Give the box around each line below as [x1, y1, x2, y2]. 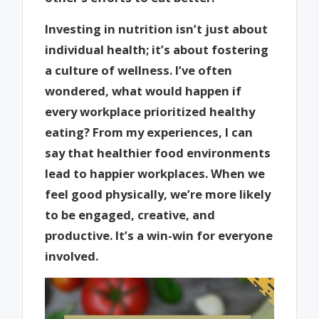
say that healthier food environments [45, 145, 271, 162]
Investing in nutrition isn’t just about [45, 21, 268, 38]
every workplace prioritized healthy [45, 103, 256, 120]
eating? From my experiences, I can [45, 124, 253, 141]
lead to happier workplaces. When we [45, 165, 266, 182]
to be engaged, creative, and [45, 206, 216, 224]
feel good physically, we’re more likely [45, 186, 271, 203]
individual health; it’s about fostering [45, 41, 269, 58]
